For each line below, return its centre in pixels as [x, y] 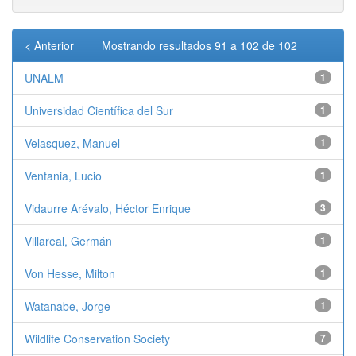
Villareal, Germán [68, 241]
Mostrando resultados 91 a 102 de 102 [201, 45]
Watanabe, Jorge [68, 306]
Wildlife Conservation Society [97, 339]
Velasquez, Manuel [72, 143]
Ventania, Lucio [63, 176]
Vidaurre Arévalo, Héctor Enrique [108, 208]
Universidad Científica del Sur [99, 110]
